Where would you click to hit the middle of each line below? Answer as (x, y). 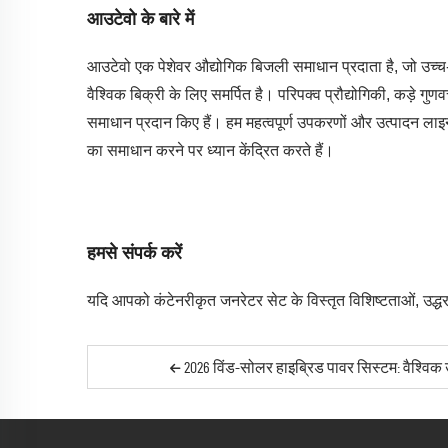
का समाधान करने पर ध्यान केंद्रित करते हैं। (210, 150)
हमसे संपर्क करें (134, 252)
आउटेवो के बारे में (140, 18)
